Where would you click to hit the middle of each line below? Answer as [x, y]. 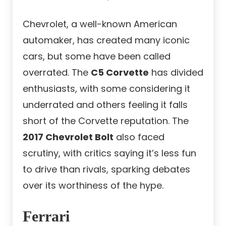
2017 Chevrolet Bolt [68, 137]
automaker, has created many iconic [106, 40]
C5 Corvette [120, 73]
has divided [176, 73]
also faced [139, 137]
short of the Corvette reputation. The [106, 121]
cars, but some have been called [97, 56]
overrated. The [57, 73]
